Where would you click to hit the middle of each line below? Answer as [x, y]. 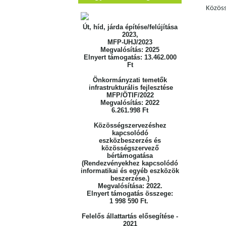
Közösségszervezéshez [130, 125]
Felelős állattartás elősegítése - [130, 216]
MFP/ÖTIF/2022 [130, 95]
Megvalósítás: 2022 [130, 103]
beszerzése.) [130, 178]
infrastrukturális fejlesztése [130, 88]
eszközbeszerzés [126, 140]
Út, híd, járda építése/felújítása [130, 27]
